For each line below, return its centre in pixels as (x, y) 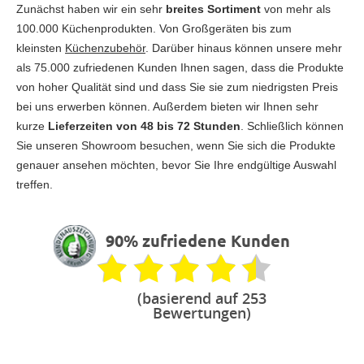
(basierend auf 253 (201, 298)
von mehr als (296, 9)
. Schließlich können (292, 126)
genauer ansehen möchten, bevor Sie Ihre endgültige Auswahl (176, 165)
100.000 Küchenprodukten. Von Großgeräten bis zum (154, 28)
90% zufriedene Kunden (198, 240)
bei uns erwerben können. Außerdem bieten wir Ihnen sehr (167, 106)
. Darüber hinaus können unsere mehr (244, 48)
